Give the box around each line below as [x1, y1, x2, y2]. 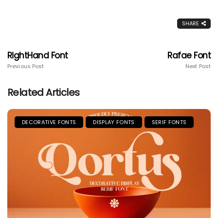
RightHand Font [7, 50, 68, 62]
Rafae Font [167, 50, 211, 62]
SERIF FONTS [151, 118, 187, 127]
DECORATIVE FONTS [22, 118, 76, 127]
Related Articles [7, 86, 80, 100]
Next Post [185, 62, 211, 71]
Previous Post [7, 62, 44, 71]
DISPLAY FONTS [93, 118, 135, 127]
